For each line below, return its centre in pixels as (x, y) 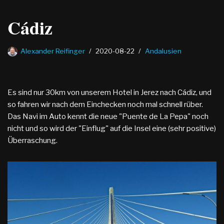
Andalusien (163, 51)
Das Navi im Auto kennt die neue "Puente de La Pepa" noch (108, 116)
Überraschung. (32, 140)
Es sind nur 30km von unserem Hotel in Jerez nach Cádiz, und (109, 92)
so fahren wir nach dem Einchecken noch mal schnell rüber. (105, 104)
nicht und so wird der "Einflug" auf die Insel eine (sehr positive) (112, 128)
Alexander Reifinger (53, 51)
